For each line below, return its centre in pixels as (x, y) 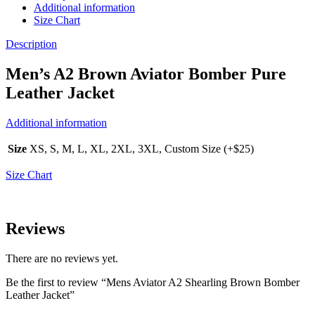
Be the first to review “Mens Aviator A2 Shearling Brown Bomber (153, 283)
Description (31, 44)
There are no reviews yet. (62, 259)
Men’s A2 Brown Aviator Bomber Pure (146, 74)
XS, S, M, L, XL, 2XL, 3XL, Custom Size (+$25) (142, 149)
